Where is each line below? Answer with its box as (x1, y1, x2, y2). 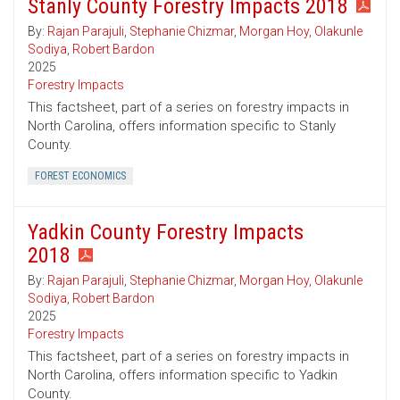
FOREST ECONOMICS (35, 170, 126, 183)
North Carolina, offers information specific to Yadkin (28, 367, 337, 384)
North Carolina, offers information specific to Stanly (28, 118, 336, 135)
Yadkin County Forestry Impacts (28, 220, 304, 246)
